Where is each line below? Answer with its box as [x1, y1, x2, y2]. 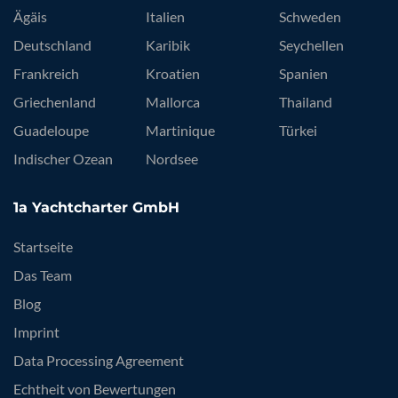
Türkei [278, 121, 317, 139]
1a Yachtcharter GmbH [13, 198, 179, 216]
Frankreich [13, 64, 79, 82]
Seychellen [278, 36, 344, 53]
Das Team [13, 266, 72, 283]
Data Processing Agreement [13, 351, 184, 369]
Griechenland [13, 92, 96, 110]
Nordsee [146, 149, 199, 167]
